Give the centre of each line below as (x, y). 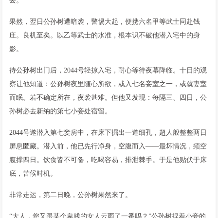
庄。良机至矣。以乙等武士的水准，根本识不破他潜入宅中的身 (105, 35)
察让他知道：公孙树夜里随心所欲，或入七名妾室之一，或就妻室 (108, 84)
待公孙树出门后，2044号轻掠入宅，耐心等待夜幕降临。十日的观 (108, 70)
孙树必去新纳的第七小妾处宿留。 (60, 111)
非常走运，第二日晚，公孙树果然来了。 (71, 195)
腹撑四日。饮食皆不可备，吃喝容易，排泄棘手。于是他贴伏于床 (108, 160)
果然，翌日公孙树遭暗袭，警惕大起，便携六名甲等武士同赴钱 (105, 21)
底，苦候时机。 (33, 173)
